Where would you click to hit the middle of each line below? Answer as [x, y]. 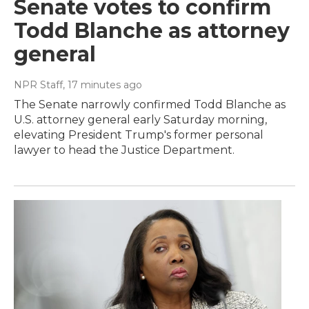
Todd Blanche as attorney [152, 31]
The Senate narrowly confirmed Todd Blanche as [150, 105]
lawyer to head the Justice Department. [124, 150]
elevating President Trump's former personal [139, 135]
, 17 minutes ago [102, 85]
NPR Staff [38, 85]
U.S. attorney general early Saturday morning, [140, 120]
